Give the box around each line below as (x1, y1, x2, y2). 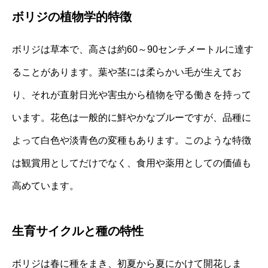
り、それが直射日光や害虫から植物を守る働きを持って (12, 89, 251, 100)
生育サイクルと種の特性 (12, 224, 144, 237)
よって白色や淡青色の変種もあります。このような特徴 (12, 135, 251, 145)
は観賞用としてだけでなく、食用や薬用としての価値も (12, 157, 251, 168)
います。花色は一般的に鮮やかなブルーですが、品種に (12, 112, 251, 123)
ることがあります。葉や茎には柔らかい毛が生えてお (12, 66, 242, 77)
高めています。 (12, 180, 79, 191)
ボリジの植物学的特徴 (12, 10, 132, 23)
